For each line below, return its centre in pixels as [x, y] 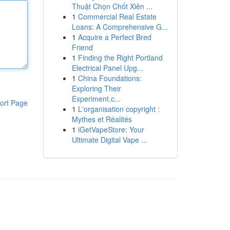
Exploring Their [96, 88]
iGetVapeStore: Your [111, 129]
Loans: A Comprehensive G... [120, 27]
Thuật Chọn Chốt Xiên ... [112, 6]
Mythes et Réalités [102, 119]
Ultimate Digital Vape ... [109, 140]
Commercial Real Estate [117, 16]
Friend [82, 47]
